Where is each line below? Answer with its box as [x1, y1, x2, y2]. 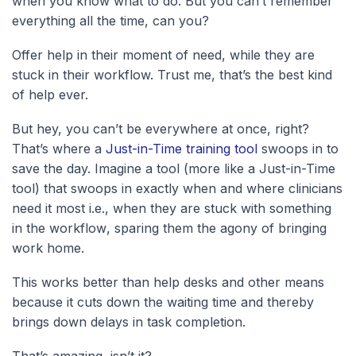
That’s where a [12, 140, 106, 157]
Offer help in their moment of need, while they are [12, 46, 315, 63]
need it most [12, 199, 89, 216]
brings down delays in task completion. [12, 313, 246, 330]
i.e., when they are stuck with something [89, 199, 331, 216]
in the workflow [12, 219, 106, 236]
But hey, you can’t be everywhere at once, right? [12, 120, 309, 137]
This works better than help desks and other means [12, 273, 324, 290]
